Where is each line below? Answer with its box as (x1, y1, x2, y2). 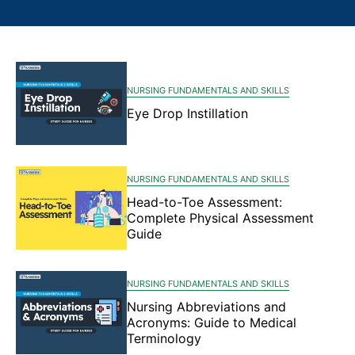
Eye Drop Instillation (127, 105, 248, 121)
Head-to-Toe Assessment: (127, 193, 282, 210)
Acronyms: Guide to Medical (127, 314, 296, 330)
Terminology (127, 330, 201, 346)
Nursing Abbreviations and (127, 298, 286, 315)
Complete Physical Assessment (127, 209, 314, 226)
